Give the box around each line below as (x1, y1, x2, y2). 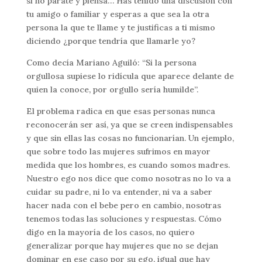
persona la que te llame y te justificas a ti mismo (26, 22, 215, 33)
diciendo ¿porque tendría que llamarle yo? (26, 35, 195, 46)
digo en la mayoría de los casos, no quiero (26, 226, 195, 237)
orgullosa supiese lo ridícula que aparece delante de (26, 70, 234, 81)
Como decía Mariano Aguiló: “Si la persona (26, 57, 196, 68)
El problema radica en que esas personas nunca (26, 105, 215, 116)
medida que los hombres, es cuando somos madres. (26, 159, 230, 170)
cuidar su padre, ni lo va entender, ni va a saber (26, 186, 212, 197)
